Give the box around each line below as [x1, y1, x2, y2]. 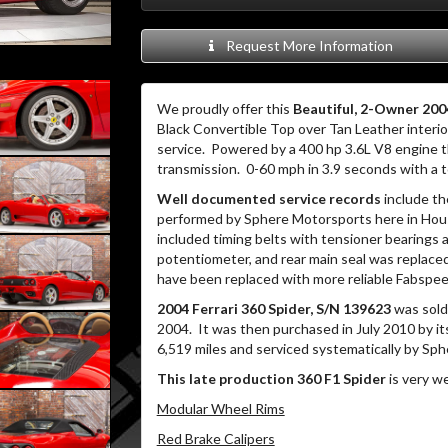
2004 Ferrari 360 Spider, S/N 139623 [156, 300, 391, 317]
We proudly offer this [156, 100, 293, 117]
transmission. [156, 160, 240, 177]
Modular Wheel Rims [156, 400, 285, 417]
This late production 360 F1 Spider [156, 370, 386, 387]
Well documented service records [156, 190, 381, 207]
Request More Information [220, 37, 394, 54]
